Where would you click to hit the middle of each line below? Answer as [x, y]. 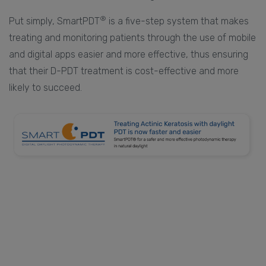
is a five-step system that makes [178, 21]
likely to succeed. [45, 87]
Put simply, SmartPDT [54, 21]
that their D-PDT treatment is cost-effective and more [124, 71]
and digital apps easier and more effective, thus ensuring [129, 54]
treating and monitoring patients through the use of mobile [132, 37]
